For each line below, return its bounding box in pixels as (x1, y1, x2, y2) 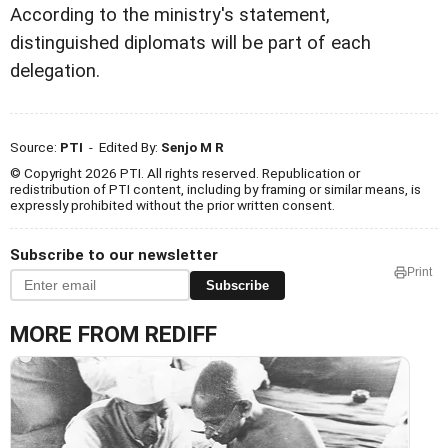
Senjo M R (161, 139, 224, 156)
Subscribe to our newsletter (10, 246, 218, 265)
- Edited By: (83, 139, 161, 156)
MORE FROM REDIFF (10, 321, 217, 349)
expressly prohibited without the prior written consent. (10, 197, 335, 214)
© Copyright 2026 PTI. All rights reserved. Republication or (10, 165, 360, 182)
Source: (10, 139, 60, 156)
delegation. (10, 60, 100, 83)
